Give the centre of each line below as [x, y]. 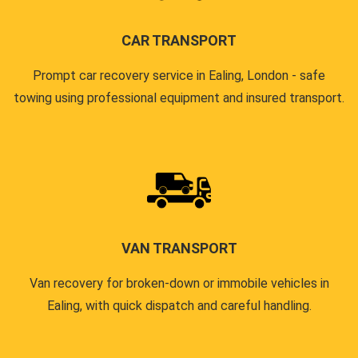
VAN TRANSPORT [179, 248]
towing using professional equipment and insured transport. [179, 97]
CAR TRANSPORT [179, 40]
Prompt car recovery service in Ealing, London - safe [179, 75]
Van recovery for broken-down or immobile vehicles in [179, 283]
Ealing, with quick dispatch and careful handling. [179, 305]
